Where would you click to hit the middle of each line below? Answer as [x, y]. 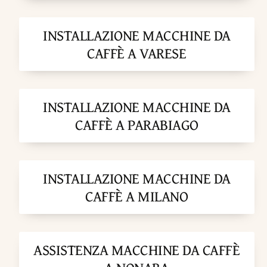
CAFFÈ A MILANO [137, 196]
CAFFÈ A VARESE [137, 53]
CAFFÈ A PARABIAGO [137, 125]
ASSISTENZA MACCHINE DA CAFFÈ [137, 250]
